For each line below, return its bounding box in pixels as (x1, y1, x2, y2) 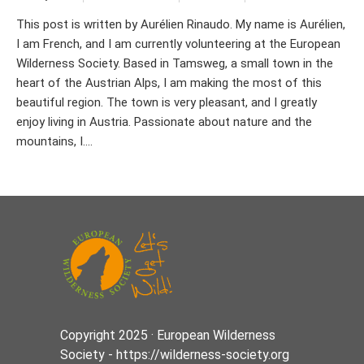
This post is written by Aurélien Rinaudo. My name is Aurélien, (16, 16, 345, 32)
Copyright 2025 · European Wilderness (60, 327, 275, 343)
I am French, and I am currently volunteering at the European (16, 36, 340, 51)
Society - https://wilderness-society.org (60, 346, 289, 362)
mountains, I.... (16, 133, 93, 149)
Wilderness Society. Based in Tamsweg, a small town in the (16, 55, 333, 71)
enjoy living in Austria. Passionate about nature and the (16, 114, 312, 129)
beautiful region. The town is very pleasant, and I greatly (16, 94, 317, 110)
